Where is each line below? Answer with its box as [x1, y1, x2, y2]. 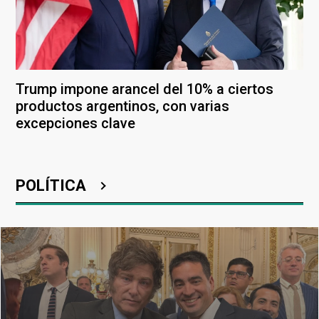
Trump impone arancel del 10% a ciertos [16, 80, 273, 98]
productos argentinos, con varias [16, 98, 229, 115]
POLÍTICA [16, 177, 90, 195]
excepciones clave [16, 115, 135, 132]
